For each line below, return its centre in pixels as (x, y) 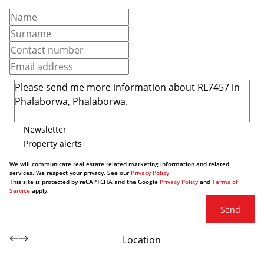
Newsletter (45, 129)
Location (141, 240)
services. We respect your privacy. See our (70, 173)
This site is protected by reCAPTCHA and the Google (85, 181)
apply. (39, 190)
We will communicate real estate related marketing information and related (119, 164)
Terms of (225, 181)
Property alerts (53, 143)
